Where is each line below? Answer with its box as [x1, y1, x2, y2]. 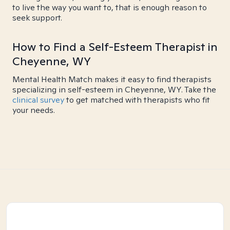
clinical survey [12, 94, 64, 105]
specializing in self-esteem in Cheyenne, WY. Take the [12, 84, 216, 95]
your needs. [12, 105, 55, 116]
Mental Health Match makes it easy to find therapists [12, 74, 212, 85]
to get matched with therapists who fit [64, 94, 210, 105]
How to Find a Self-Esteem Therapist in [12, 40, 218, 54]
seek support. [12, 12, 62, 23]
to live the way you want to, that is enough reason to [12, 2, 207, 13]
